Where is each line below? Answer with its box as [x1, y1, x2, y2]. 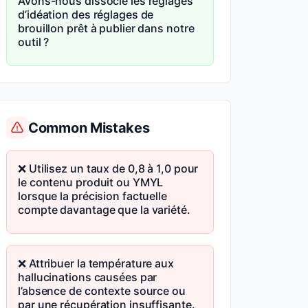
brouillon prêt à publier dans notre [18, 21, 195, 35]
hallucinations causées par [18, 270, 157, 284]
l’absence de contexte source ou [18, 284, 186, 298]
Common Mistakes [28, 120, 150, 136]
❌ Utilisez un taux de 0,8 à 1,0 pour [18, 162, 199, 175]
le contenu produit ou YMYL [18, 175, 164, 189]
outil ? [18, 35, 49, 49]
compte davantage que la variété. [18, 203, 190, 217]
